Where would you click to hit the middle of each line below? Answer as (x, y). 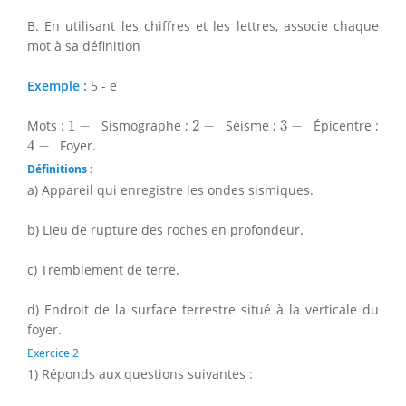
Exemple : (59, 85)
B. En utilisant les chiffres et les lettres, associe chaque (203, 25)
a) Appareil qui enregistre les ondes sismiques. (170, 189)
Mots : (48, 125)
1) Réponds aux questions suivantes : (140, 373)
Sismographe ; (145, 125)
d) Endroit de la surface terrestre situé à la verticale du (203, 309)
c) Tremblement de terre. (103, 269)
